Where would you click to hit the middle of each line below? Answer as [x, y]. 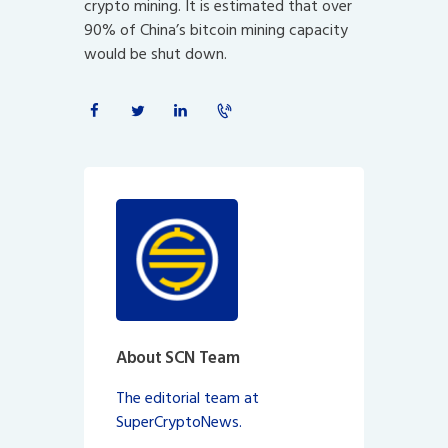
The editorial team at [187, 398]
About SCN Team [178, 357]
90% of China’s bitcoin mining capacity [216, 29]
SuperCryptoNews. [179, 422]
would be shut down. [155, 53]
